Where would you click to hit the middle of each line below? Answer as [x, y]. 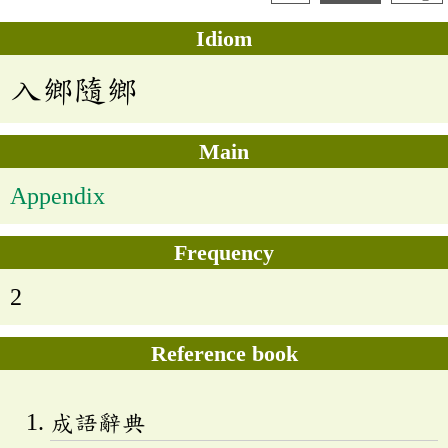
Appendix [57, 196]
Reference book [224, 354]
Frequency [224, 253]
